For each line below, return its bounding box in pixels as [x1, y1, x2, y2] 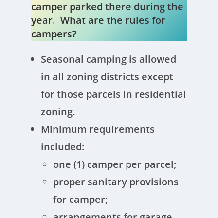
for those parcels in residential [41, 88, 187, 101]
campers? [31, 27, 77, 40]
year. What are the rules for [31, 14, 166, 27]
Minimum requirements [41, 123, 155, 136]
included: [41, 140, 88, 153]
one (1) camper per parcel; [53, 158, 177, 171]
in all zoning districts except [41, 70, 174, 83]
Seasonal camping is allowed [41, 53, 177, 66]
